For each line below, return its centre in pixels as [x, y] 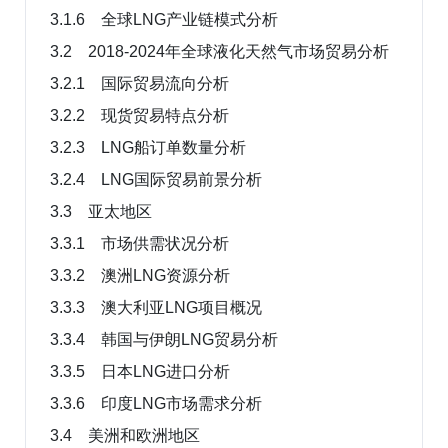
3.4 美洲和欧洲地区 [125, 435]
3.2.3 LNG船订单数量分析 [148, 147]
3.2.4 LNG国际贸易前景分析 [156, 179]
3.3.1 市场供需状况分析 [139, 243]
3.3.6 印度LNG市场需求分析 [156, 403]
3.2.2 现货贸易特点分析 [139, 115]
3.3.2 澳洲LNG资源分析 [140, 275]
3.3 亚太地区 [101, 211]
